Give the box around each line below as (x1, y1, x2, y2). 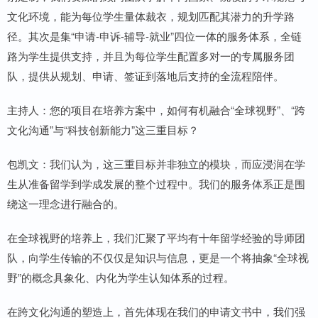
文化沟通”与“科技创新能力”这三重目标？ (7, 122, 199, 138)
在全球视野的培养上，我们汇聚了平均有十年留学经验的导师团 (7, 230, 305, 246)
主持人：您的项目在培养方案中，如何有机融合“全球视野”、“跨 (7, 102, 305, 118)
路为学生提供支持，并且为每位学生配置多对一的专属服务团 (7, 48, 295, 64)
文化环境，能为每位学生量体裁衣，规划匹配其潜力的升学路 (7, 9, 295, 24)
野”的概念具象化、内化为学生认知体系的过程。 (7, 270, 234, 285)
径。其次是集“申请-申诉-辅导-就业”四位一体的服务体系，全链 (7, 28, 302, 44)
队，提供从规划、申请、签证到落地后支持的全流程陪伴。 (7, 68, 284, 84)
